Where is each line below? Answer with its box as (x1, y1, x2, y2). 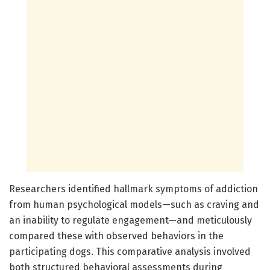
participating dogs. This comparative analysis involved (9, 245, 251, 257)
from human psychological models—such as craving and (9, 198, 259, 210)
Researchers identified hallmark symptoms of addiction (9, 183, 258, 195)
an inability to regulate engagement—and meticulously (9, 214, 252, 226)
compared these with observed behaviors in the (9, 230, 224, 242)
